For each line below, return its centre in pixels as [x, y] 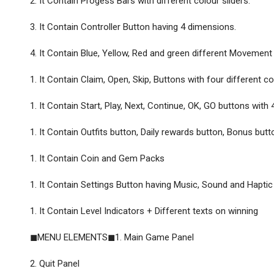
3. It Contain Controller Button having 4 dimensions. [133, 27]
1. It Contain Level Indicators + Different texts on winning [144, 211]
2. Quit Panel [55, 263]
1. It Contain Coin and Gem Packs [98, 158]
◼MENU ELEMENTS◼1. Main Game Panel [112, 237]
